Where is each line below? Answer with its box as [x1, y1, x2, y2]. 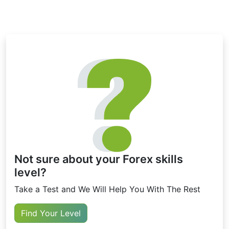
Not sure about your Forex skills [14, 152, 183, 166]
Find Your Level [21, 208, 81, 219]
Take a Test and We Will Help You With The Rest [14, 184, 200, 195]
